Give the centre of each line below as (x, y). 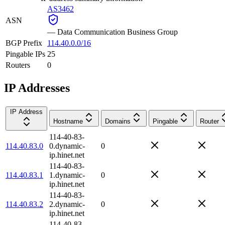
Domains (118, 121)
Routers (18, 65)
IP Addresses (37, 88)
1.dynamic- (67, 175)
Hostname (68, 121)
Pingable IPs (25, 54)
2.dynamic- (67, 204)
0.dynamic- (67, 146)
